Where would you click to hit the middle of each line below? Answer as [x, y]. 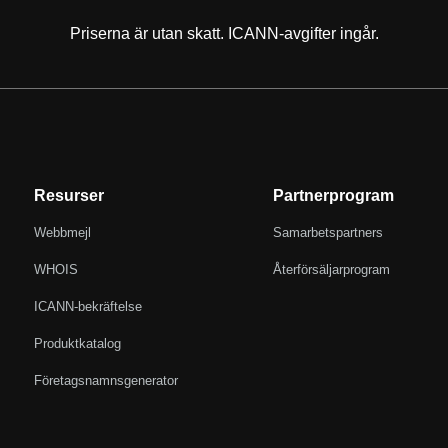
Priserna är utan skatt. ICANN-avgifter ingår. [224, 34]
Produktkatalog [78, 343]
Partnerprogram [333, 195]
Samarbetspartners [327, 232]
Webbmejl [63, 232]
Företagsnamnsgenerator [106, 380]
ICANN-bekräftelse [88, 306]
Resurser [69, 195]
